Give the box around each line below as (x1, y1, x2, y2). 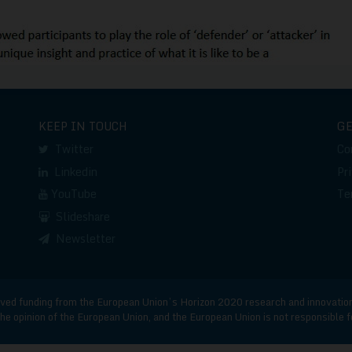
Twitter (48, 140, 93, 158)
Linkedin (47, 162, 97, 181)
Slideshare (49, 207, 110, 225)
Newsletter (49, 229, 115, 248)
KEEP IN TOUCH (38, 117, 127, 135)
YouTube (50, 185, 97, 203)
